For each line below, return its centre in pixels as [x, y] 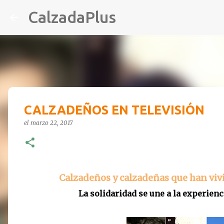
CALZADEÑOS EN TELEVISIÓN [114, 110]
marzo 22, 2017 [51, 123]
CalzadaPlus [72, 17]
